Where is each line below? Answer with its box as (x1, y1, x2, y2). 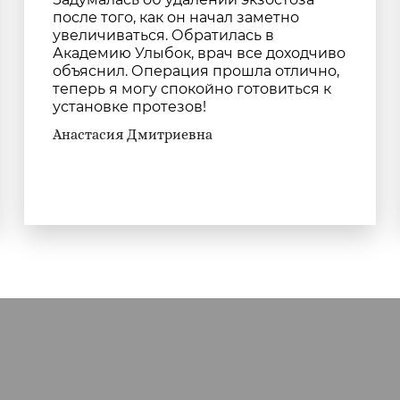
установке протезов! (53, 98, 207, 115)
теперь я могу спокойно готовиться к (53, 80, 332, 97)
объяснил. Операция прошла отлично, (53, 62, 340, 79)
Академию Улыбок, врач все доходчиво (53, 45, 346, 62)
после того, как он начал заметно (53, 9, 300, 26)
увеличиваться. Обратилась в (53, 27, 275, 44)
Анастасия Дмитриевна (53, 128, 213, 142)
